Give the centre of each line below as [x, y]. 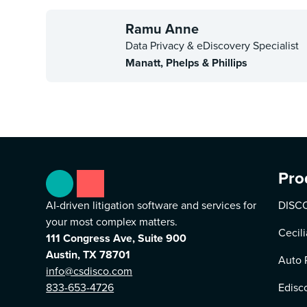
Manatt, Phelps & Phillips [187, 63]
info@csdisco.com [89, 271]
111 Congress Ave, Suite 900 [116, 238]
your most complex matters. [112, 222]
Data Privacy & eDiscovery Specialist [212, 46]
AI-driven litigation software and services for [151, 205]
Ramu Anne [162, 29]
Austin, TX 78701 [88, 255]
